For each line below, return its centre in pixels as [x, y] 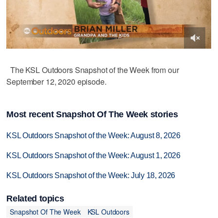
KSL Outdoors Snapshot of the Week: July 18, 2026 [91, 175]
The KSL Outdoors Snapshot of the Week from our [93, 70]
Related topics [35, 199]
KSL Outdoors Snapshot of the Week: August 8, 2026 [93, 136]
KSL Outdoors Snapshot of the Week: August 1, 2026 [93, 156]
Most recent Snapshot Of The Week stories [92, 115]
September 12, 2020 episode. [56, 81]
